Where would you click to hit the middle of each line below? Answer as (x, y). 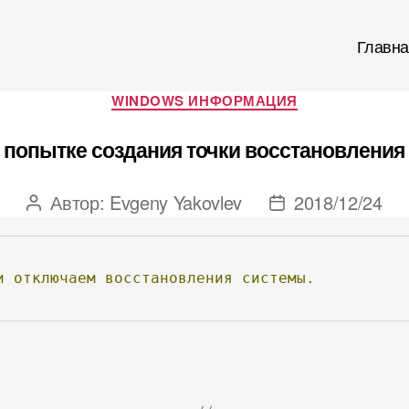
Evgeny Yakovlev (176, 202)
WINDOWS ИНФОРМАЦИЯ (204, 100)
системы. (278, 278)
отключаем (55, 278)
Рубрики (235, 92)
